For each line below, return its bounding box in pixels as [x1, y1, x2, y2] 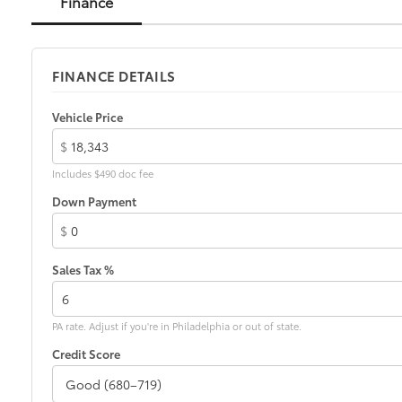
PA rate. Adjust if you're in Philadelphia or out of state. [52, 318, 301, 333]
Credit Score [52, 345, 120, 362]
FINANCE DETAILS [52, 65, 176, 85]
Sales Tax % [52, 260, 114, 277]
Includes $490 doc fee [52, 165, 153, 180]
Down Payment [52, 192, 136, 209]
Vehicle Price [52, 108, 123, 125]
